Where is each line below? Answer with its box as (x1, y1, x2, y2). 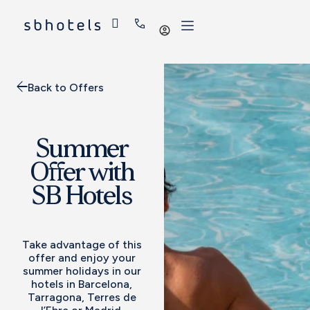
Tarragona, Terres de (27, 290, 136, 304)
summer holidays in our (22, 264, 141, 277)
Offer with (30, 160, 134, 188)
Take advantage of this (21, 237, 142, 251)
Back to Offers (28, 80, 104, 94)
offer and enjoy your (28, 250, 136, 264)
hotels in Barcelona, (31, 277, 133, 291)
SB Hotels (32, 183, 132, 211)
